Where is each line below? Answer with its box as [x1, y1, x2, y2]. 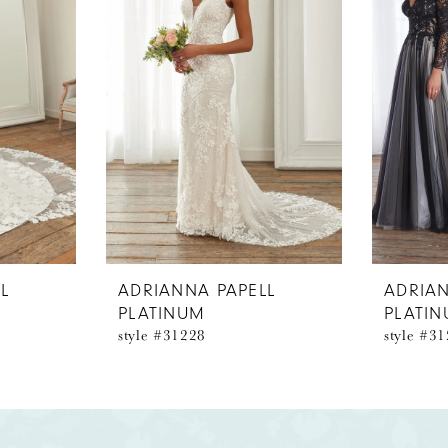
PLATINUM [118, 303, 206, 325]
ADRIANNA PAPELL [118, 280, 276, 302]
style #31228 [118, 324, 207, 346]
